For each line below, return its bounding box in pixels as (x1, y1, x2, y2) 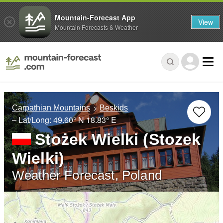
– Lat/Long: (12, 114, 53, 126)
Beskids (100, 104, 128, 112)
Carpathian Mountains (12, 104, 90, 112)
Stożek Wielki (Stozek (35, 130, 201, 149)
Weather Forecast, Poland (12, 168, 162, 183)
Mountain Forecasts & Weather (55, 22, 138, 31)
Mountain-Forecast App (55, 12, 135, 22)
